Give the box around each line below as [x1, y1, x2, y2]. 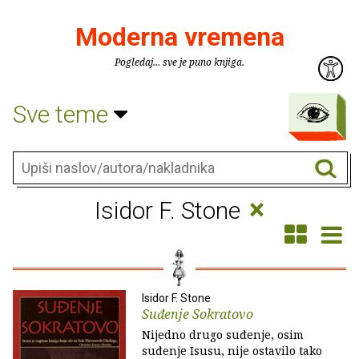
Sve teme [13, 99, 114, 128]
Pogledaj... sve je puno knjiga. [115, 55, 244, 69]
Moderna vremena [75, 22, 284, 52]
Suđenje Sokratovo [142, 305, 253, 323]
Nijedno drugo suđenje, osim [142, 327, 304, 342]
